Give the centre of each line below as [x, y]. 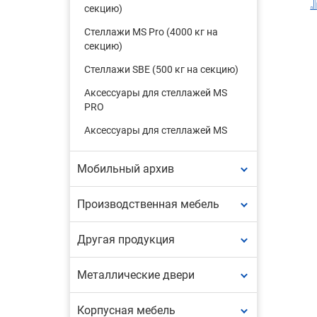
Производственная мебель [148, 204]
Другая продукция [126, 240]
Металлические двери [136, 275]
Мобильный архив [125, 169]
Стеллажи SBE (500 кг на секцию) [161, 69]
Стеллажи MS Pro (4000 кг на [151, 32]
